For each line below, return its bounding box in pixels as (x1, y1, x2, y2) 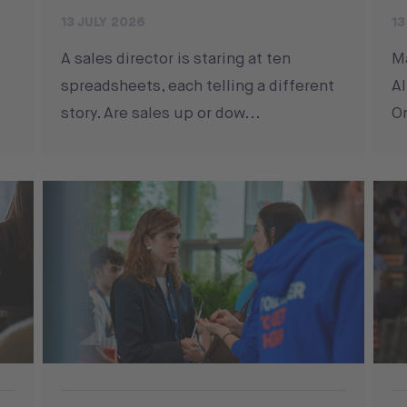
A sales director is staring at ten (61, 48, 292, 69)
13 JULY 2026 (61, 13, 146, 32)
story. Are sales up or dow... (61, 103, 262, 124)
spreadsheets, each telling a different (61, 75, 335, 96)
